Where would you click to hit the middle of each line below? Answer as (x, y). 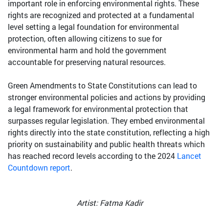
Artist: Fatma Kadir (109, 203)
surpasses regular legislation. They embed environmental (106, 121)
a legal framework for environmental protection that (98, 109)
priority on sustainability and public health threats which (106, 144)
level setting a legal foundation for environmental (93, 27)
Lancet (189, 156)
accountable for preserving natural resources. (87, 62)
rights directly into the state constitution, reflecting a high (109, 132)
